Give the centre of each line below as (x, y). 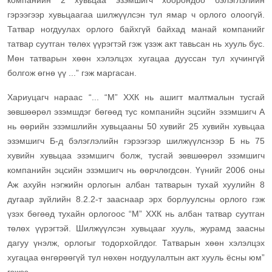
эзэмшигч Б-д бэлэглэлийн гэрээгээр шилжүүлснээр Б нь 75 (136, 141)
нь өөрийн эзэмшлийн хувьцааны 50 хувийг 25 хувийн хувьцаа (136, 127)
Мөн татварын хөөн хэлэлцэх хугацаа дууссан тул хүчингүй (136, 59)
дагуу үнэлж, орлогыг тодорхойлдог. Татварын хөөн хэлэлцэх (136, 243)
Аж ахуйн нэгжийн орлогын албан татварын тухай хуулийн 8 (136, 185)
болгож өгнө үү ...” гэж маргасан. (72, 73)
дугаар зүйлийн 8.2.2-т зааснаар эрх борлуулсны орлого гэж (136, 199)
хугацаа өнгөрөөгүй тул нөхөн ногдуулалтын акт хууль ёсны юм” (136, 258)
